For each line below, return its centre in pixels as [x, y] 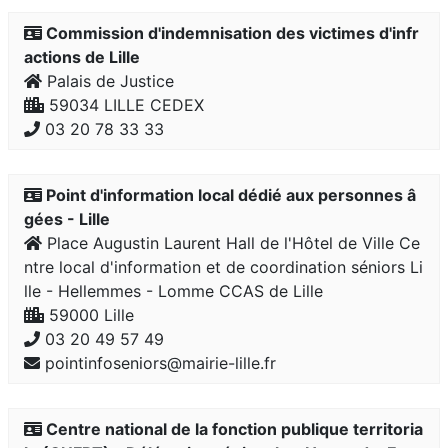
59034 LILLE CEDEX [124, 105]
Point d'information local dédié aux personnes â [229, 195]
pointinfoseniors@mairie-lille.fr [158, 363]
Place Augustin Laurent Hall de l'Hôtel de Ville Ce [231, 243]
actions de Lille [82, 57]
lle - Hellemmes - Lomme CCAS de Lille [173, 291]
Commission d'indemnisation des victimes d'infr [230, 33]
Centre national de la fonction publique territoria [232, 429]
